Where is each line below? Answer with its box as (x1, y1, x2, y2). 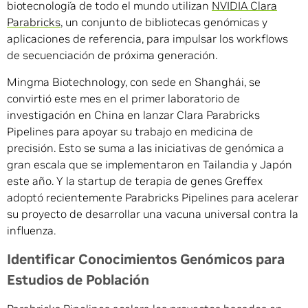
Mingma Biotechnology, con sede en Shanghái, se (7, 75, 261, 89)
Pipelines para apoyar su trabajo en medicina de (7, 124, 253, 139)
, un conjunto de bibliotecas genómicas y (60, 15, 267, 30)
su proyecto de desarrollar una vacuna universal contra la (7, 207, 298, 221)
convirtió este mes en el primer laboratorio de (7, 91, 240, 106)
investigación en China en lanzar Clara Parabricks (7, 108, 260, 122)
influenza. (7, 223, 56, 238)
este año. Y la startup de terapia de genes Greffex (7, 174, 263, 188)
